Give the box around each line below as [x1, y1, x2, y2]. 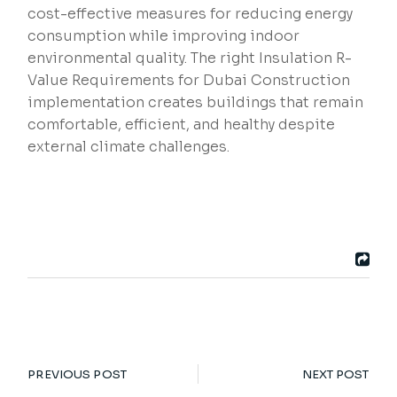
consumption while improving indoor [27, 27, 300, 46]
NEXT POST [301, 367, 370, 383]
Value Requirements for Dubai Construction [27, 71, 351, 90]
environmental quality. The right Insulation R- [27, 49, 353, 68]
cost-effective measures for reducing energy [27, 4, 354, 24]
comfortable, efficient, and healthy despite [27, 115, 336, 135]
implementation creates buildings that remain [27, 93, 364, 113]
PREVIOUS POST [27, 367, 127, 383]
